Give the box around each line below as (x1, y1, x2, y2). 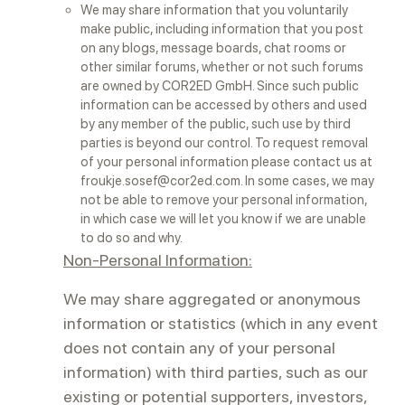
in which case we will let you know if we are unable (80, 211, 367, 227)
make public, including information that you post (80, 21, 364, 37)
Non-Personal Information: (63, 250, 252, 269)
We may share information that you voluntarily (80, 2, 349, 18)
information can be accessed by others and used (80, 97, 368, 113)
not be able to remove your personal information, (80, 192, 368, 208)
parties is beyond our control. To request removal (80, 135, 369, 151)
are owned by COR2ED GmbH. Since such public (80, 78, 360, 94)
